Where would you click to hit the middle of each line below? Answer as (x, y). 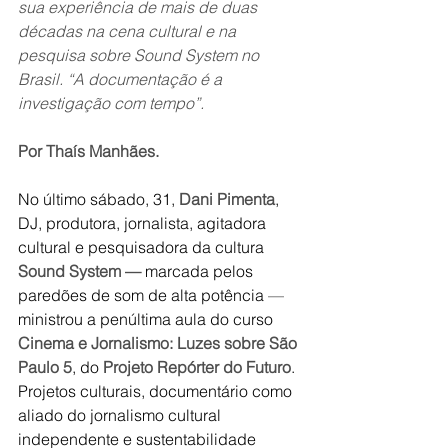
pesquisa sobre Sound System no (140, 55)
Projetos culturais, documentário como (157, 391)
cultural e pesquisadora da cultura (143, 247)
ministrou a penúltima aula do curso (147, 319)
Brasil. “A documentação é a (122, 79)
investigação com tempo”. (111, 103)
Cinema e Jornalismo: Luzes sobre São (159, 343)
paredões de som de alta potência (143, 295)
